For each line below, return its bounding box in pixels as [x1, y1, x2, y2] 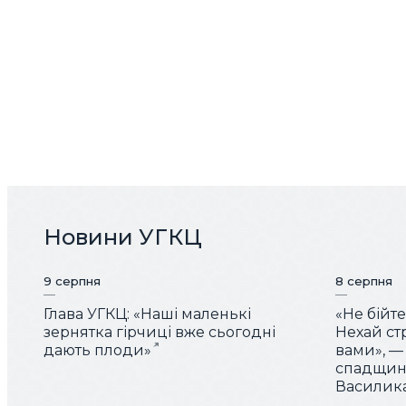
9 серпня [43, 274, 101, 289]
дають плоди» [43, 342, 151, 360]
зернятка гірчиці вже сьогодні [43, 324, 275, 342]
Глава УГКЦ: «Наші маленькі [43, 305, 251, 324]
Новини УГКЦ [43, 223, 202, 250]
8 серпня [335, 274, 392, 289]
